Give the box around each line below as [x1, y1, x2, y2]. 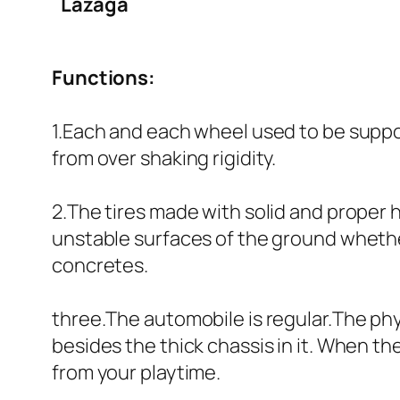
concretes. [52, 251, 152, 279]
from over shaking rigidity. [52, 144, 280, 171]
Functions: [52, 63, 155, 91]
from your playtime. [52, 358, 224, 386]
